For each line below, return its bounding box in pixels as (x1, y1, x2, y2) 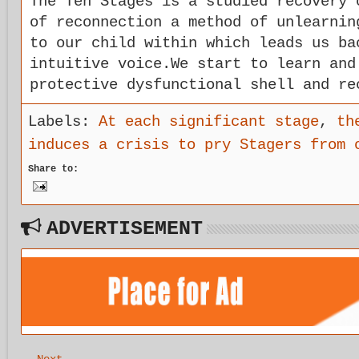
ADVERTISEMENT (34, 217, 203, 240)
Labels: (27, 114, 99, 131)
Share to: (27, 163, 79, 175)
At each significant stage (98, 114, 319, 131)
